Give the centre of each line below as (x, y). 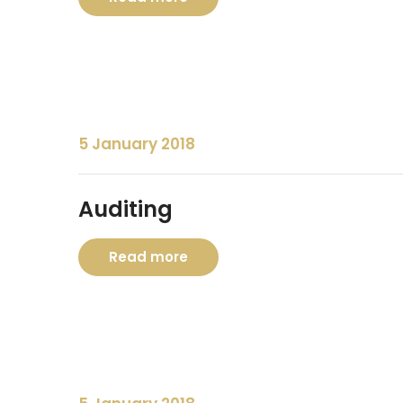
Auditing (125, 209)
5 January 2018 (137, 144)
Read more (148, 257)
